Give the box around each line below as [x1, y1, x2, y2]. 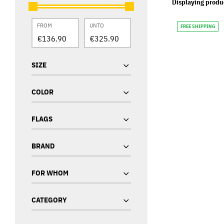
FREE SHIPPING [180, 23, 215, 29]
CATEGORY [31, 195, 67, 204]
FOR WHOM [31, 168, 68, 177]
